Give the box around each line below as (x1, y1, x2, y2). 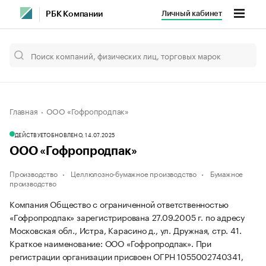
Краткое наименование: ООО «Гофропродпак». (9, 236, 196, 249)
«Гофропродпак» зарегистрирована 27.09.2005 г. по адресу (9, 210, 245, 223)
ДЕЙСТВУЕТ (15, 130, 47, 138)
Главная (9, 104, 38, 116)
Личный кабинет (161, 9, 222, 17)
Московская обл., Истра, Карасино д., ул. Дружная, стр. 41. (9, 223, 242, 236)
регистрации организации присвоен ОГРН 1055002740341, (9, 249, 243, 262)
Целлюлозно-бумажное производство (71, 167, 197, 179)
